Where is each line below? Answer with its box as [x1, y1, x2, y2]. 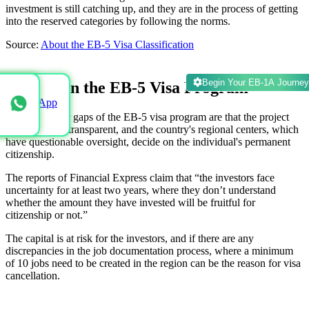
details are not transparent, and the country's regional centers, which [6, 123, 299, 135]
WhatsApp [10, 97, 57, 109]
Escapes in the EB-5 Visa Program [6, 78, 248, 97]
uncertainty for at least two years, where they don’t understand [6, 183, 276, 196]
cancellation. [6, 269, 60, 281]
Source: [6, 38, 41, 50]
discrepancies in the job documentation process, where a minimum [6, 244, 293, 257]
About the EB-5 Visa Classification [41, 38, 194, 50]
